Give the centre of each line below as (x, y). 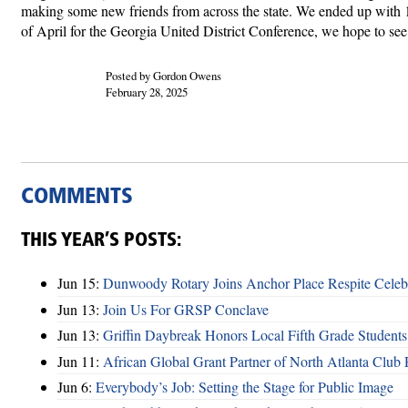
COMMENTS (77, 197)
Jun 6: (76, 386)
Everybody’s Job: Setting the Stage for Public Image (245, 386)
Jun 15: (80, 283)
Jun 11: (80, 361)
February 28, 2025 (146, 92)
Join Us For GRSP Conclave (186, 309)
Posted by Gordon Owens (163, 75)
